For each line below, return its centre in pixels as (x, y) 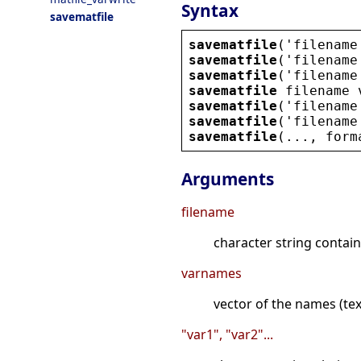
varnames (212, 274)
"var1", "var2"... (227, 335)
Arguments (228, 179)
